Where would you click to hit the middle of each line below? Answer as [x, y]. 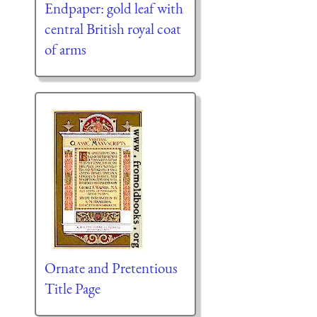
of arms [65, 50]
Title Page [72, 289]
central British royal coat [113, 29]
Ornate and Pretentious [111, 268]
